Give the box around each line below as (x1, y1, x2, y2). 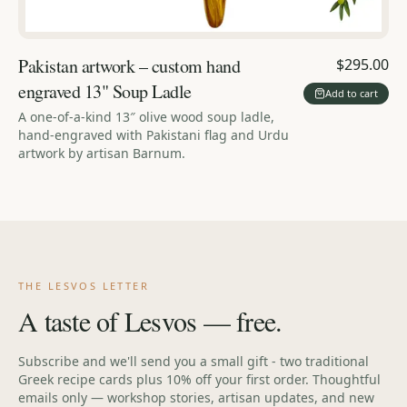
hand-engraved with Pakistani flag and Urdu (18, 125, 289, 144)
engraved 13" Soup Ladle (18, 78, 192, 104)
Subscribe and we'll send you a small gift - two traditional (18, 352, 369, 370)
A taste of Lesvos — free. (18, 302, 283, 339)
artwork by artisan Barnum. (18, 144, 185, 162)
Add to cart (325, 86, 378, 101)
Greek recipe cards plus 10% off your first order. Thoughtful (18, 370, 381, 388)
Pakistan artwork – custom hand (18, 53, 240, 78)
